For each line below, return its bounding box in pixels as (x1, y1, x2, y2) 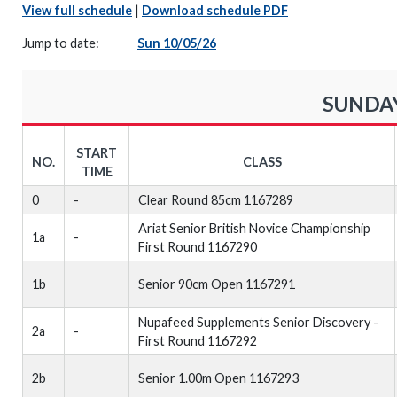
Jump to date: (22, 35, 102, 51)
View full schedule (22, 3, 132, 18)
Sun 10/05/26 (137, 35, 216, 51)
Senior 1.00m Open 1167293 (138, 370, 299, 385)
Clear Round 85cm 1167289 (138, 192, 293, 207)
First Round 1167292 (138, 333, 257, 348)
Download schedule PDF (142, 3, 288, 18)
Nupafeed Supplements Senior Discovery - (138, 315, 378, 330)
